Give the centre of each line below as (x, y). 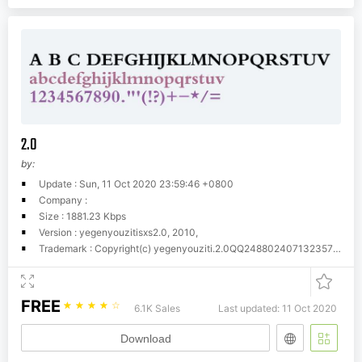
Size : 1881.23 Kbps (82, 217)
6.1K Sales (157, 309)
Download (145, 339)
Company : (63, 200)
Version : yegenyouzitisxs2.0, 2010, (118, 233)
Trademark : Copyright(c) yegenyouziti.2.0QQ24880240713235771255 (186, 249)
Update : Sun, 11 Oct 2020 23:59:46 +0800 (136, 184)
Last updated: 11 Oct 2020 (278, 309)
